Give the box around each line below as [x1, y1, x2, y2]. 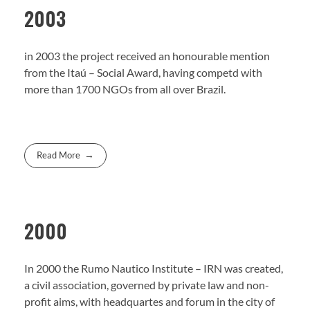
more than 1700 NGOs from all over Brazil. [24, 82, 226, 95]
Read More [37, 149, 81, 161]
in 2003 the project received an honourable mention [24, 48, 270, 62]
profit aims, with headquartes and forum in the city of [24, 295, 275, 309]
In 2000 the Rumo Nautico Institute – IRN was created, [24, 262, 283, 275]
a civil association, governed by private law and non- [24, 278, 269, 292]
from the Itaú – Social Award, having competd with [24, 65, 262, 79]
